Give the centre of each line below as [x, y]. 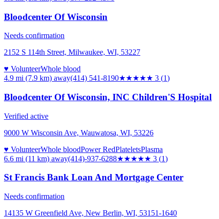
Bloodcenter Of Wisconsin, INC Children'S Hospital [108, 97]
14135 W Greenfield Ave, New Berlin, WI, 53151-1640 [90, 213]
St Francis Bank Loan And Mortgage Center [94, 177]
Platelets [128, 149]
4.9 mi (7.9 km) [28, 78]
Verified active [26, 116]
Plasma [152, 149]
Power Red [98, 149]
